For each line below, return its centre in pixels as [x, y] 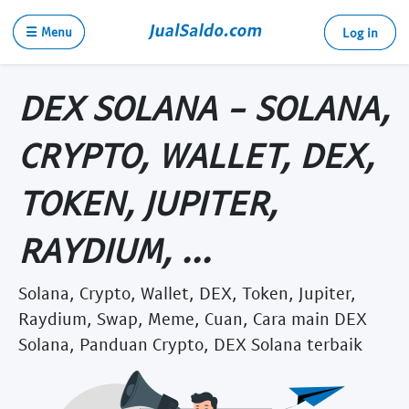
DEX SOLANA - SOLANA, [204, 107]
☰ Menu [49, 31]
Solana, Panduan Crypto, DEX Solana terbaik [190, 343]
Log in [360, 32]
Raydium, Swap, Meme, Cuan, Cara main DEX [193, 318]
